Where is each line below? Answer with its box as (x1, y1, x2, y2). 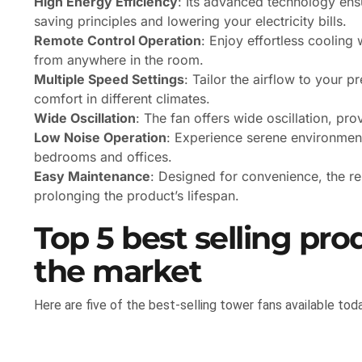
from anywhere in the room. (34, 52, 204, 69)
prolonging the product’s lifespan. (34, 187, 239, 204)
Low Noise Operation (34, 129, 166, 146)
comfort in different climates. (34, 90, 210, 107)
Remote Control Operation (34, 32, 201, 49)
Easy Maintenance (34, 168, 150, 185)
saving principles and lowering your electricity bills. (34, 13, 347, 30)
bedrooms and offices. (34, 149, 172, 166)
